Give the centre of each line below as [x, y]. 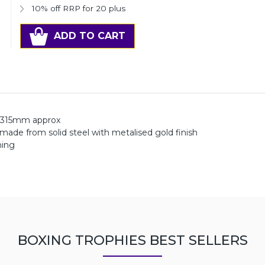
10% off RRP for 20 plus [78, 8]
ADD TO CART [89, 36]
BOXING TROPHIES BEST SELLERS [132, 240]
